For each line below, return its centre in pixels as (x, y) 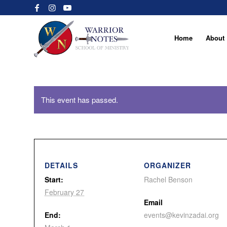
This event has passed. (80, 100)
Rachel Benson (168, 179)
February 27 (64, 192)
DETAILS (61, 165)
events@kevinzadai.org (181, 215)
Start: (54, 179)
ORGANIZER (167, 165)
